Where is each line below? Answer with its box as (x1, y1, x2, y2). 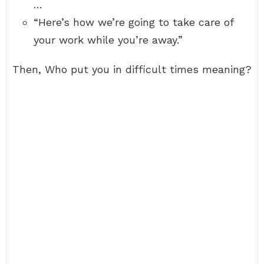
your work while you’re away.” (34, 34, 183, 46)
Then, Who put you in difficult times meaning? (12, 63, 252, 75)
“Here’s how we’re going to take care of (34, 16, 233, 28)
